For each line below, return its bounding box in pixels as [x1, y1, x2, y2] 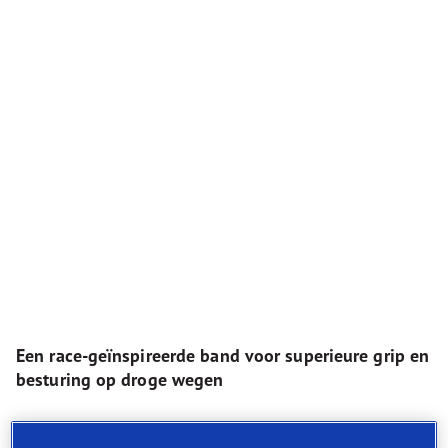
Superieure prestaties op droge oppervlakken [40, 418, 353, 438]
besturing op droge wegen [16, 368, 224, 391]
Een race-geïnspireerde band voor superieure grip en [16, 344, 430, 367]
